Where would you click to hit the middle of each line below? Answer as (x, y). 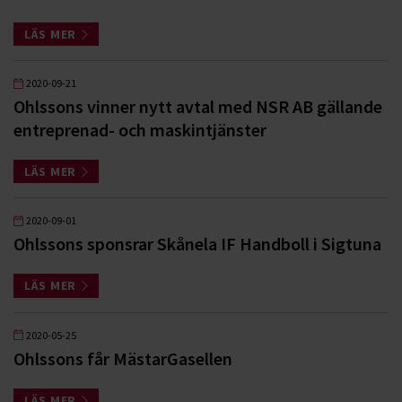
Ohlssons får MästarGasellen (123, 358)
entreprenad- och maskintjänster (140, 130)
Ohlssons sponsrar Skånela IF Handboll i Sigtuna (197, 244)
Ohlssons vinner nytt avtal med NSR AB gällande (198, 106)
